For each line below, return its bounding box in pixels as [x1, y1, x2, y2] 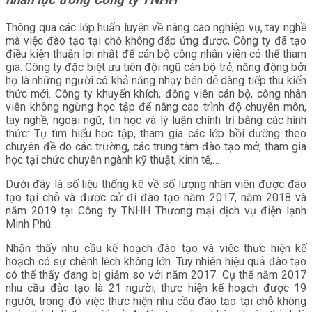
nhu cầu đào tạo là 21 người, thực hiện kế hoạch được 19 [6, 281, 306, 295]
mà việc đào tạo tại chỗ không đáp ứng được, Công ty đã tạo [6, 33, 306, 47]
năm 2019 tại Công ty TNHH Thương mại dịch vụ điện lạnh [6, 203, 306, 217]
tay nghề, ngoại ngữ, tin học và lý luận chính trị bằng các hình [6, 113, 306, 127]
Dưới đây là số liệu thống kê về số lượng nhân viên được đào [6, 177, 306, 191]
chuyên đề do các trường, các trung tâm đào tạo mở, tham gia [6, 139, 306, 153]
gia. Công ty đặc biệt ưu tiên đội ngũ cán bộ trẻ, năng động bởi [6, 60, 306, 74]
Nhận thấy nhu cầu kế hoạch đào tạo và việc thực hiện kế [6, 241, 306, 255]
